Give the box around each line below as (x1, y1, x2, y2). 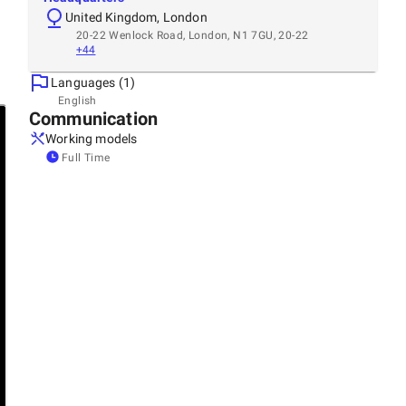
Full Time (62, 150, 111, 164)
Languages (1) (51, 74, 136, 90)
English (58, 93, 97, 107)
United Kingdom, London (65, 9, 208, 24)
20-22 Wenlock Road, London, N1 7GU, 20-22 (76, 28, 309, 42)
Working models (45, 130, 138, 146)
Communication (29, 107, 158, 130)
